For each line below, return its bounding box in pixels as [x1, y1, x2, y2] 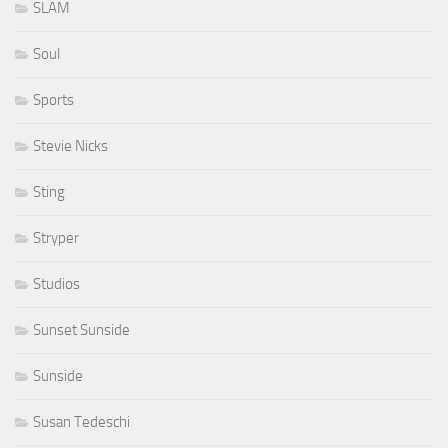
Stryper [33, 229, 79, 248]
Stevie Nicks [33, 137, 108, 156]
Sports [33, 91, 74, 110]
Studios [33, 275, 80, 294]
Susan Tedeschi [33, 413, 130, 432]
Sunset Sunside [33, 321, 130, 340]
